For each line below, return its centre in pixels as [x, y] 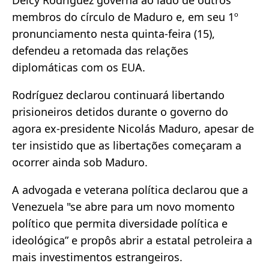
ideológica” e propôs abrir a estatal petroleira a [132, 240]
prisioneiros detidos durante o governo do [120, 111]
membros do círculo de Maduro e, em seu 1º [125, 17]
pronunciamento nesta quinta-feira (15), [113, 33]
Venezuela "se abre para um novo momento [123, 206]
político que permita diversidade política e [120, 223]
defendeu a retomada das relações [100, 50]
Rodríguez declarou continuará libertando [118, 95]
